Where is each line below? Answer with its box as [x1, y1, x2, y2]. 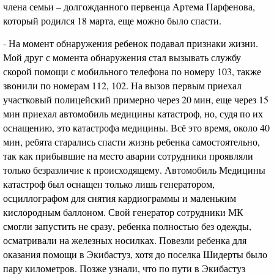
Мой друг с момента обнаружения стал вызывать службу [3, 50, 241, 64]
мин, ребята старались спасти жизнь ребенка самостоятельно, [3, 135, 260, 148]
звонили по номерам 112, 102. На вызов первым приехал [3, 78, 242, 92]
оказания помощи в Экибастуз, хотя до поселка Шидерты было [3, 247, 267, 261]
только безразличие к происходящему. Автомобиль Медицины [3, 163, 265, 176]
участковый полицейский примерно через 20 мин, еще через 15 [3, 92, 268, 106]
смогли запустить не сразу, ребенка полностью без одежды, [3, 219, 251, 232]
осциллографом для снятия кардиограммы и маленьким [3, 191, 236, 204]
